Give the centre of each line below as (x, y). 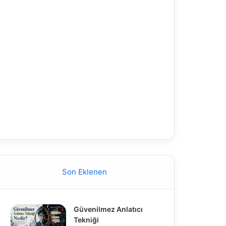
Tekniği (86, 220)
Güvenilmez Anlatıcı (108, 209)
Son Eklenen (85, 172)
